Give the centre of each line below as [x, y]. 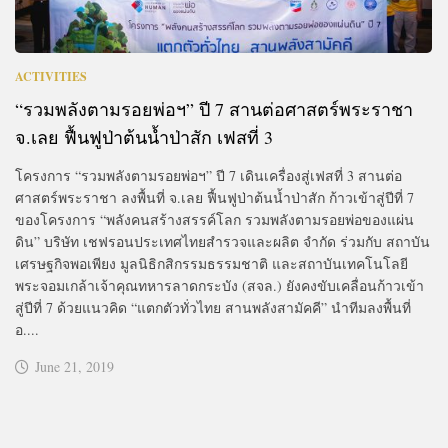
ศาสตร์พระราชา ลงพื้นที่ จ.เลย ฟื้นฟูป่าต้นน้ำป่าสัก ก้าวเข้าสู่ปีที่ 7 [214, 197]
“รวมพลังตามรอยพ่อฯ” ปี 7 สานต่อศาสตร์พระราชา [214, 108]
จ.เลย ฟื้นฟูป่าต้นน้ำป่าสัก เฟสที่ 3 [144, 136]
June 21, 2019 [74, 366]
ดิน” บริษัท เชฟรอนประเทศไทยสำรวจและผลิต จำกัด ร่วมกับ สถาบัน [222, 241]
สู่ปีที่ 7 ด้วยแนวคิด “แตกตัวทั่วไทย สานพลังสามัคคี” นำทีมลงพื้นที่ [213, 307]
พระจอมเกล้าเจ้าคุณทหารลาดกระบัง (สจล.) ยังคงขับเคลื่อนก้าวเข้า [219, 285]
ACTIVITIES [51, 76]
